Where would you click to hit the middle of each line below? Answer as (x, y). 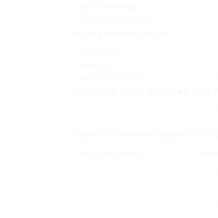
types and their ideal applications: (128, 116)
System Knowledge (109, 7)
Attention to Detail (109, 78)
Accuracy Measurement (115, 20)
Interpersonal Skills (120, 33)
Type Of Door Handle (108, 153)
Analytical (94, 64)
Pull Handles (108, 206)
